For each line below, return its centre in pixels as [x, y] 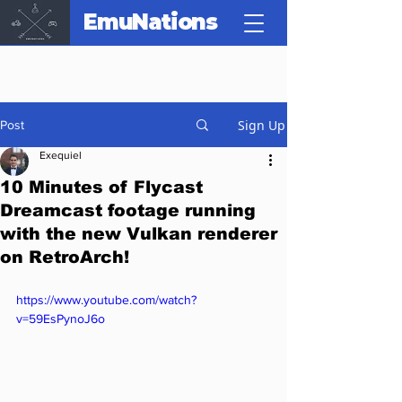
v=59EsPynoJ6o [61, 319]
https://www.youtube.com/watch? [106, 300]
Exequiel [61, 155]
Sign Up [262, 125]
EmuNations [150, 22]
